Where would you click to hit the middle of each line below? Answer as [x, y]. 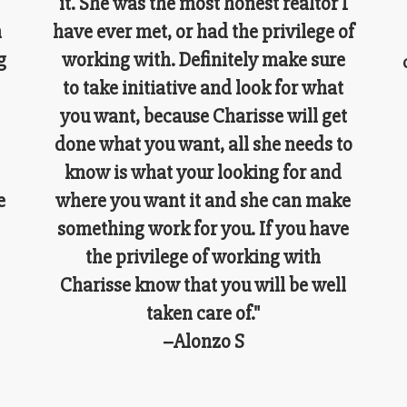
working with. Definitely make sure [203, 60]
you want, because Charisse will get [203, 116]
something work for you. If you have [203, 229]
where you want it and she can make [203, 201]
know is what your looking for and [203, 173]
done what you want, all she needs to [203, 144]
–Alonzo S [203, 342]
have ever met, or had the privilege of [203, 32]
